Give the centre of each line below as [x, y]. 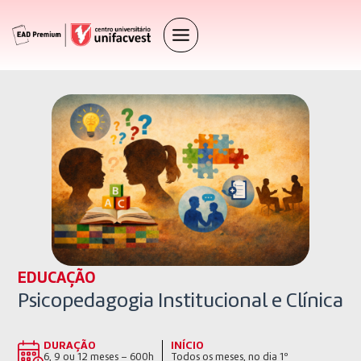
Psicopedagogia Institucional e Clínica [180, 302]
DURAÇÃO [70, 346]
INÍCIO [187, 346]
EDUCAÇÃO [57, 279]
